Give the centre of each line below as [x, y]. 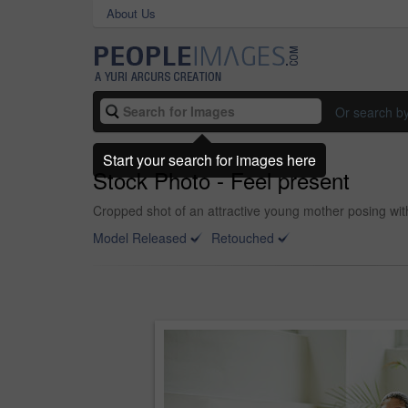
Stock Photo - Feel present [221, 180]
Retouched [243, 238]
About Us [131, 13]
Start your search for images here [209, 159]
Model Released [140, 238]
